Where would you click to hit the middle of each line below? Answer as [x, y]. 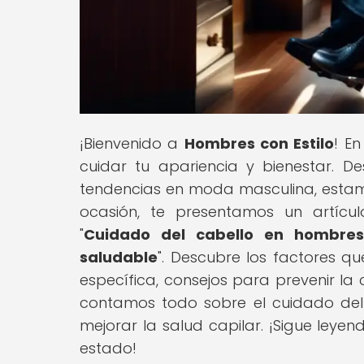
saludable [119, 257]
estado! [108, 348]
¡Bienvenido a [132, 143]
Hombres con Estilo [259, 143]
